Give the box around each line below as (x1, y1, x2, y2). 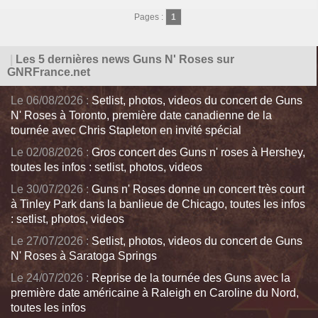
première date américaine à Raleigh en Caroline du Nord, (11, 287, 299, 299)
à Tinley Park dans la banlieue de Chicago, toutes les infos (11, 198, 305, 210)
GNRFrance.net (7, 66, 90, 78)
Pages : (134, 12, 165, 22)
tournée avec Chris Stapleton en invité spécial (11, 124, 241, 136)
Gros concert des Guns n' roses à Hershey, (92, 146, 305, 158)
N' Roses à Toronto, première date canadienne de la (11, 109, 272, 121)
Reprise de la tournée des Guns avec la (92, 272, 290, 284)
